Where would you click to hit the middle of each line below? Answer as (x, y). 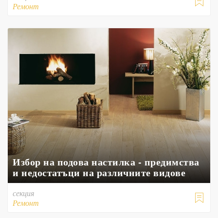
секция (23, 193)
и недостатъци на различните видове (99, 173)
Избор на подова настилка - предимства (106, 162)
